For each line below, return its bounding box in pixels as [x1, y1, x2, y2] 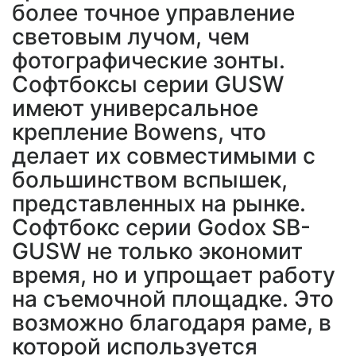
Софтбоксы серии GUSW [12, 71, 284, 99]
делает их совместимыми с [12, 142, 315, 170]
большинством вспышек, [12, 166, 288, 194]
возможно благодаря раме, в [12, 309, 331, 337]
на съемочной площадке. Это [12, 285, 334, 313]
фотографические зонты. [12, 47, 285, 75]
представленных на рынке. [12, 190, 306, 218]
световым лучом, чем [12, 23, 250, 51]
